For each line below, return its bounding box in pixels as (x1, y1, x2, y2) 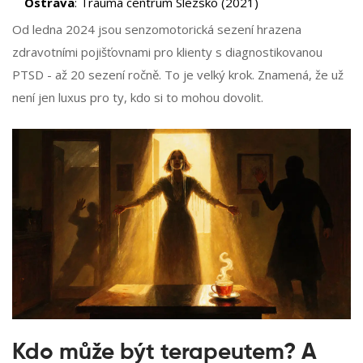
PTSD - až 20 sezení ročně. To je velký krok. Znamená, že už (12, 66, 344, 83)
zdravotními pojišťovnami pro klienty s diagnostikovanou (12, 44, 322, 61)
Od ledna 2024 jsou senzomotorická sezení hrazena (12, 21, 301, 38)
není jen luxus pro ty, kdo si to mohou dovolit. (12, 89, 263, 106)
